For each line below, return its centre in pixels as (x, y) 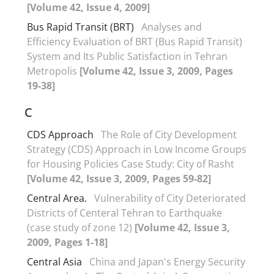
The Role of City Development (169, 134)
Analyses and (172, 27)
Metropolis (53, 71)
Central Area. (57, 198)
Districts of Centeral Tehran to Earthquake (124, 213)
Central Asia (54, 261)
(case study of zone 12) (81, 227)
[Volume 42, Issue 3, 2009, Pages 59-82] (119, 178)
